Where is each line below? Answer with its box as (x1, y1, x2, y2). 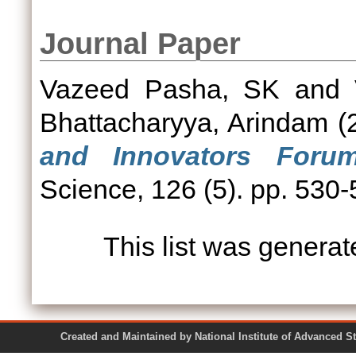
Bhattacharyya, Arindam (40, 107, 328, 137)
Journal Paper (40, 27, 241, 60)
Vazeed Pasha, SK (40, 74, 281, 104)
